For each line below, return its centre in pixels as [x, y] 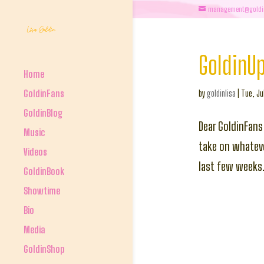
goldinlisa [221, 93]
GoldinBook [44, 171]
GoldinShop [44, 249]
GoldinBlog [43, 113]
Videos [35, 151]
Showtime [42, 190]
